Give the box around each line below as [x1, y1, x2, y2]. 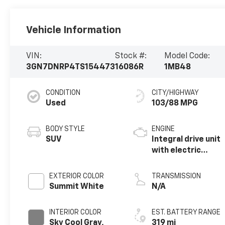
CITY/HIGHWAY [152, 89, 199, 96]
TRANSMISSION [152, 172, 201, 180]
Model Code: [164, 52, 210, 60]
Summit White [49, 182, 104, 191]
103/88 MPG [152, 99, 198, 107]
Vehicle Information [26, 25, 122, 35]
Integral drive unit [152, 135, 221, 144]
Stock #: [115, 52, 147, 60]
